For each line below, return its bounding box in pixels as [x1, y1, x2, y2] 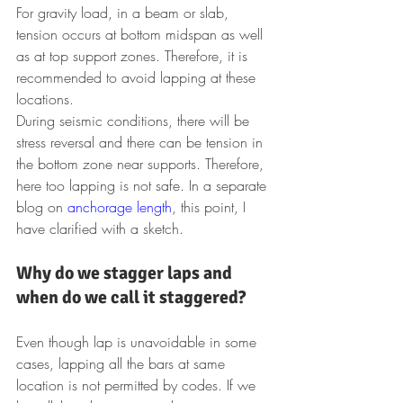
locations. [16, 88, 74, 109]
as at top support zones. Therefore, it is [16, 45, 252, 66]
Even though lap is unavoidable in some [16, 331, 261, 352]
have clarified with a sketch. [16, 218, 184, 238]
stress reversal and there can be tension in [16, 131, 267, 152]
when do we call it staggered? [16, 285, 246, 309]
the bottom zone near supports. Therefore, [16, 153, 268, 174]
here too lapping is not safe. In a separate [16, 175, 271, 195]
